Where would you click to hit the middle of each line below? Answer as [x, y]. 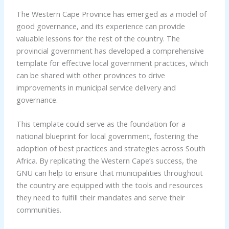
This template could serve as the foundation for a [101, 124]
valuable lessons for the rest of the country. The [98, 38]
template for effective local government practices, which [112, 63]
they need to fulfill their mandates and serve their [100, 198]
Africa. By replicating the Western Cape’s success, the [107, 161]
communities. [39, 210]
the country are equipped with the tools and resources [109, 185]
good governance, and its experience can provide [100, 26]
